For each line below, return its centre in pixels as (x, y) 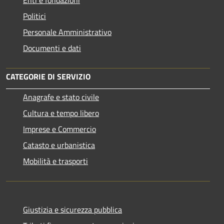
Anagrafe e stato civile (61, 97)
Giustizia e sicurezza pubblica (72, 209)
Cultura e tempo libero (61, 113)
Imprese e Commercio (59, 129)
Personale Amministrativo (67, 32)
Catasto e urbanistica (59, 145)
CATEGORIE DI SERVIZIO (48, 76)
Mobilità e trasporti (55, 161)
